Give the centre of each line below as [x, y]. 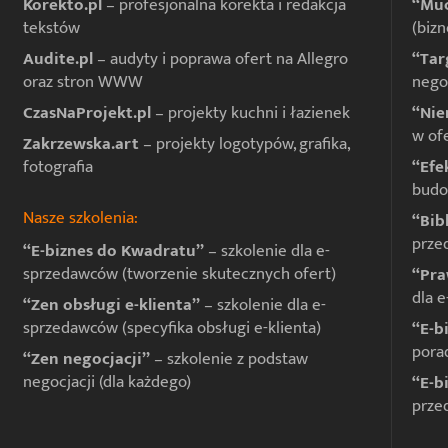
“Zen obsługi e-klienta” [111, 305]
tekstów [51, 28]
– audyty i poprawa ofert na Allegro [220, 59]
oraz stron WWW [82, 82]
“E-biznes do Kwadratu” [113, 251]
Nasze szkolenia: [80, 218]
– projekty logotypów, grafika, [245, 144]
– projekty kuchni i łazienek [252, 113]
